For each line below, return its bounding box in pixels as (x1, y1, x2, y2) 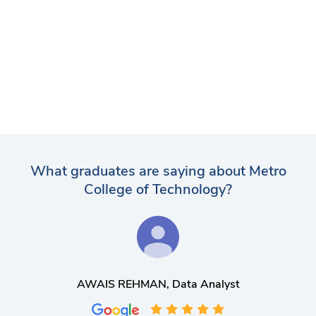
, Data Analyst (166, 276, 240, 292)
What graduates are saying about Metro (30, 161, 286, 181)
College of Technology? (84, 179, 232, 199)
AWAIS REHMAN (76, 276, 166, 292)
